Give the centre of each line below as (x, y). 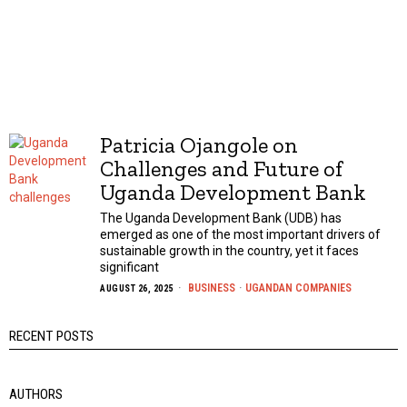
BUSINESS (211, 288)
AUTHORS (36, 394)
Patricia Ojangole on (199, 145)
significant (129, 267)
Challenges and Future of (221, 169)
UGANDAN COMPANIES (298, 288)
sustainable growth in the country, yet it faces (229, 251)
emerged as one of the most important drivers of (240, 234)
